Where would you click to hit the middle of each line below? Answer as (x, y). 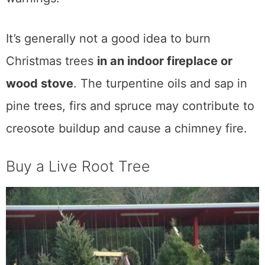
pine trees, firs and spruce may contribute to (130, 106)
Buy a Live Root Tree (78, 167)
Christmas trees (51, 61)
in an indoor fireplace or (165, 61)
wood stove (40, 84)
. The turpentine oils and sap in (160, 84)
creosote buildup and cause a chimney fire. (127, 129)
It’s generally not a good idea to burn (108, 39)
